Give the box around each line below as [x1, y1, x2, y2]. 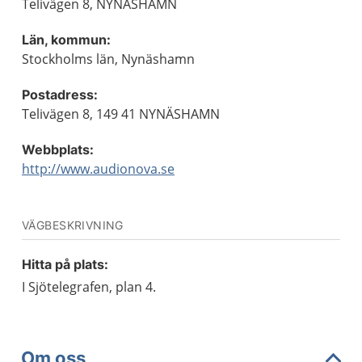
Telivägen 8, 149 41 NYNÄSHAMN [22, 105, 220, 123]
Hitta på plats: [22, 256, 108, 272]
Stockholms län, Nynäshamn [22, 50, 195, 68]
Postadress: [22, 86, 98, 103]
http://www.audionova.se [22, 160, 175, 178]
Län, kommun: [22, 32, 111, 48]
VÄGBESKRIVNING [22, 218, 124, 232]
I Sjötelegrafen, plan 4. [22, 278, 156, 296]
